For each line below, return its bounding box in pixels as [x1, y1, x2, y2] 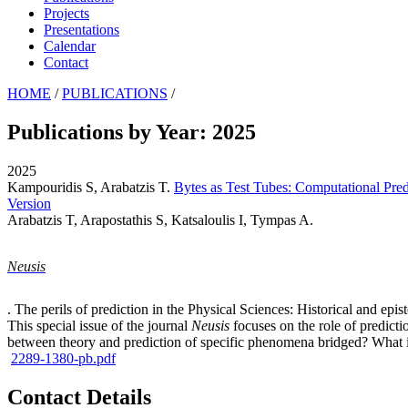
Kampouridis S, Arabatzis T [7, 178, 167, 195]
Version [7, 195, 51, 211]
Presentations [44, 21, 119, 37]
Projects [44, 5, 89, 21]
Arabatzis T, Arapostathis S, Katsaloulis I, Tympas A [7, 211, 310, 228]
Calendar [44, 37, 96, 54]
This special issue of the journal [7, 318, 191, 334]
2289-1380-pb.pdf [11, 351, 116, 367]
